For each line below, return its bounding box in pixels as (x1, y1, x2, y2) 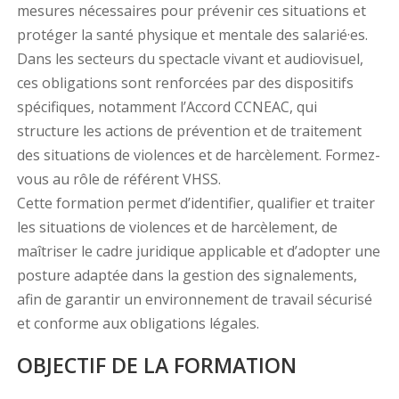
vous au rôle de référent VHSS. (16, 169, 221, 190)
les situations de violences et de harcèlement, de (16, 217, 338, 238)
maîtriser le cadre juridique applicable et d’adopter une (16, 241, 380, 262)
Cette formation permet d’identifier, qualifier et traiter (16, 193, 375, 214)
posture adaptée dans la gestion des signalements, (16, 265, 357, 286)
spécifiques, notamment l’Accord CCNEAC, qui (16, 97, 317, 118)
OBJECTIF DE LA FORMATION (16, 351, 297, 380)
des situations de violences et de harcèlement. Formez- (16, 145, 380, 166)
